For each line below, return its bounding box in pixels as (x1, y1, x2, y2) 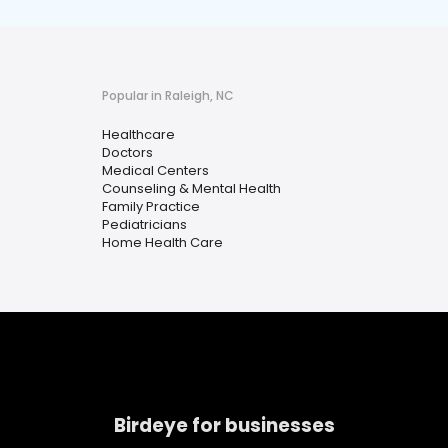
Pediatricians (102, 215, 187, 235)
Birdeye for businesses (114, 412, 335, 439)
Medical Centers (102, 161, 209, 181)
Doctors (102, 143, 153, 163)
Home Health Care (102, 233, 223, 253)
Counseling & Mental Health (102, 179, 281, 199)
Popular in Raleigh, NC (102, 87, 234, 105)
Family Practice (102, 197, 200, 217)
